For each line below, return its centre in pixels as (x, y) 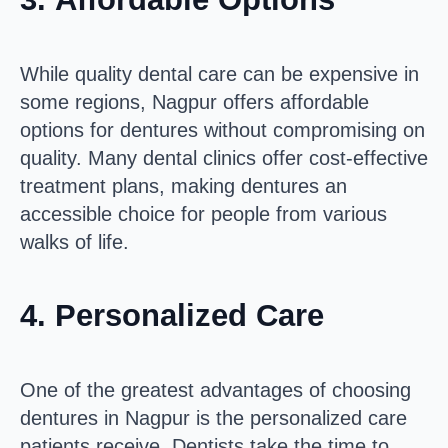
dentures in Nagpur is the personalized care (213, 417)
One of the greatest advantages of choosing (215, 389)
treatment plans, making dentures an (183, 185)
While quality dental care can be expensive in (219, 73)
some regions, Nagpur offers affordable (194, 101)
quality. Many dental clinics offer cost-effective (224, 157)
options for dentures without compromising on (222, 129)
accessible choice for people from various (203, 213)
